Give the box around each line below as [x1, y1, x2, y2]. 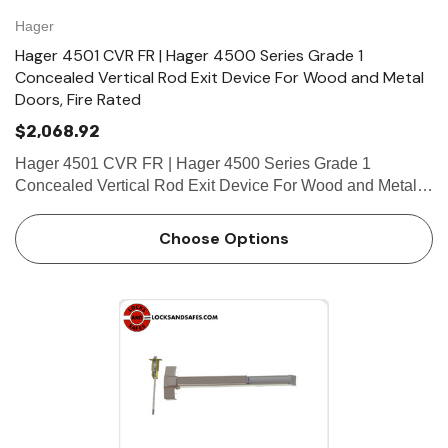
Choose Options [159, 228, 289, 249]
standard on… [15, 243, 115, 260]
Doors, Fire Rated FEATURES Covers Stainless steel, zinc [15, 199, 291, 216]
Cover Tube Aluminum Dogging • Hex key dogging [15, 221, 102, 238]
